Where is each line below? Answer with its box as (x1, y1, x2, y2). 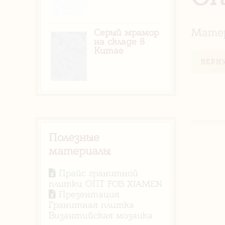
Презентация (56, 189, 120, 200)
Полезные (49, 131, 99, 144)
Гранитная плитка (49, 199, 134, 210)
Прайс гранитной (56, 168, 138, 179)
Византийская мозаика (49, 210, 153, 221)
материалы (49, 144, 110, 158)
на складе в (94, 36, 145, 47)
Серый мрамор (94, 27, 159, 38)
